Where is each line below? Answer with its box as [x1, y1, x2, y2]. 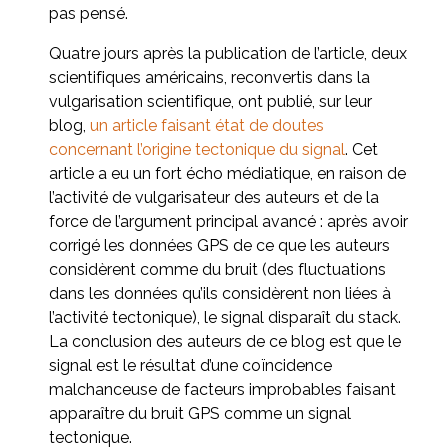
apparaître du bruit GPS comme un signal [49, 403, 351, 423]
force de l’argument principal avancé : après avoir [49, 211, 408, 231]
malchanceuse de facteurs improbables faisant [49, 379, 396, 399]
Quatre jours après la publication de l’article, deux [49, 43, 407, 63]
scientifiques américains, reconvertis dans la [49, 67, 370, 87]
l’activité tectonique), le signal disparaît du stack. [49, 307, 401, 327]
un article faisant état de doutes [90, 115, 324, 135]
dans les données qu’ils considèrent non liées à [49, 283, 391, 303]
